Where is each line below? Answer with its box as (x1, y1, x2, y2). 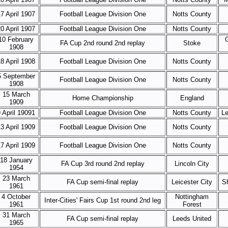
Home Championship (72, 94, 133, 102)
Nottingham (175, 193, 209, 201)
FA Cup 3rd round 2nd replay (61, 160, 145, 167)
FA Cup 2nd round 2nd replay (60, 39, 145, 47)
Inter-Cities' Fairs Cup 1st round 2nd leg (44, 196, 161, 204)
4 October (2, 193, 31, 201)
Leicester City (172, 178, 212, 186)
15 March (2, 91, 30, 98)
